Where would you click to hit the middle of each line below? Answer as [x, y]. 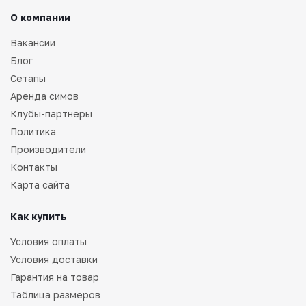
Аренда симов [44, 96]
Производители [48, 149]
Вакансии [33, 42]
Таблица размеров [55, 294]
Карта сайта [40, 184]
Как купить [39, 216]
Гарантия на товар [55, 277]
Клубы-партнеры [51, 113]
